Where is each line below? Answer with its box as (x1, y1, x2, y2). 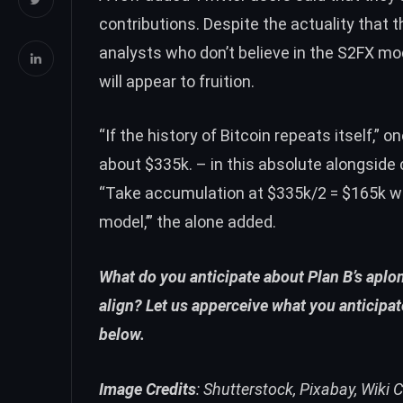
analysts (99, 42, 162, 62)
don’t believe (200, 42, 290, 62)
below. (99, 325, 145, 345)
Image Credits (99, 379, 196, 399)
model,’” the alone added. (99, 212, 276, 232)
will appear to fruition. (99, 71, 255, 91)
